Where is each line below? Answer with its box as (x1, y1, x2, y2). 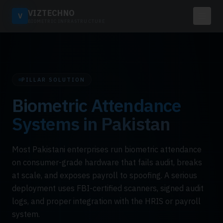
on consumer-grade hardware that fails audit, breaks (12, 157, 202, 167)
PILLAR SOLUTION (21, 76, 85, 83)
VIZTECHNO (28, 7, 75, 18)
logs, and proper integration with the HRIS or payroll (12, 196, 201, 206)
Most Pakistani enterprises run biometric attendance (12, 144, 202, 154)
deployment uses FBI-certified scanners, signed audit (12, 183, 204, 193)
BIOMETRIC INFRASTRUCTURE (28, 18, 105, 24)
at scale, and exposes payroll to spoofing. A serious (12, 170, 197, 180)
